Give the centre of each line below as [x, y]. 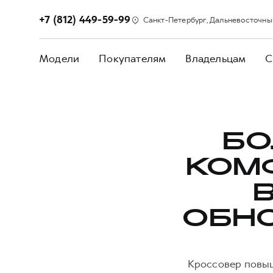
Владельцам [216, 58]
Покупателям [133, 58]
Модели [59, 58]
